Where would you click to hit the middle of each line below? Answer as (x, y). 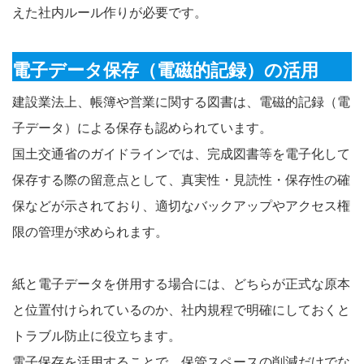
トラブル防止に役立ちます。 (97, 336)
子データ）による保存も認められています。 (142, 128)
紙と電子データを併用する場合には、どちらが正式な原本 (181, 284)
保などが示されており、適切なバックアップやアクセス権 (181, 206)
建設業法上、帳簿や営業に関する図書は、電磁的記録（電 (181, 102)
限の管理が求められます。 (90, 232)
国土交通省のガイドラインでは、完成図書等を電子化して (181, 154)
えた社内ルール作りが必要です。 (110, 12)
